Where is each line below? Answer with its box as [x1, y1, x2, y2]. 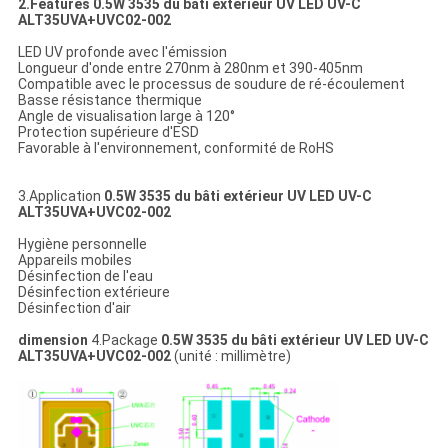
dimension [17, 332, 88, 349]
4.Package [87, 332, 161, 349]
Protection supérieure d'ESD [17, 124, 199, 141]
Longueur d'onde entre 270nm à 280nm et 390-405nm [17, 60, 363, 77]
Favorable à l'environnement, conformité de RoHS [17, 140, 334, 157]
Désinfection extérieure [17, 284, 170, 301]
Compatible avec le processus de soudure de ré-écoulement [17, 76, 405, 93]
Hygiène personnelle [17, 236, 147, 253]
